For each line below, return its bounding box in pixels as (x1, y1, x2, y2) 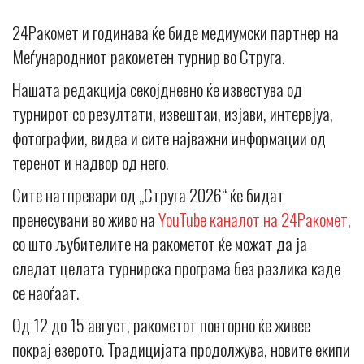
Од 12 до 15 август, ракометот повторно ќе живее (12, 312, 310, 338)
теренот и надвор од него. (12, 149, 168, 175)
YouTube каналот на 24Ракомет (158, 206, 348, 232)
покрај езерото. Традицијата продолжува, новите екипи (12, 336, 350, 362)
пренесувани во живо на (12, 206, 158, 232)
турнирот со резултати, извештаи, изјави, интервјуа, (12, 101, 333, 127)
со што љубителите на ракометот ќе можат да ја (12, 231, 307, 257)
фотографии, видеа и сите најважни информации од (12, 125, 326, 151)
